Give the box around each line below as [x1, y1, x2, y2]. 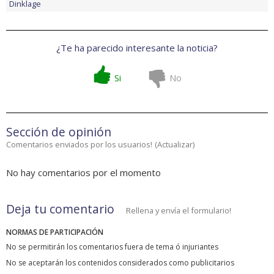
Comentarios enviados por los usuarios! [6, 139, 152, 150]
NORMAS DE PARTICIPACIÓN [6, 227, 103, 238]
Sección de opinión [6, 124, 111, 141]
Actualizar [157, 139, 193, 150]
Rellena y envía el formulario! [126, 205, 231, 217]
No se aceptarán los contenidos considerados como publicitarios [6, 257, 234, 268]
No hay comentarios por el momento [6, 166, 161, 179]
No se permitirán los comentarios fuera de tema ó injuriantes [6, 242, 218, 253]
